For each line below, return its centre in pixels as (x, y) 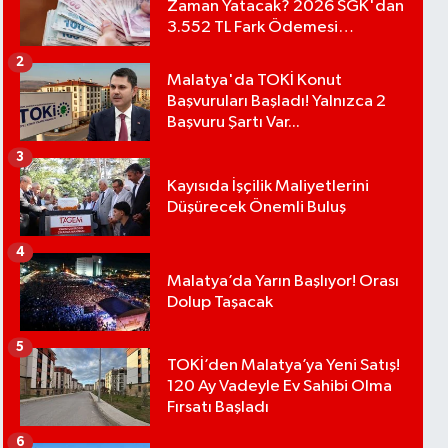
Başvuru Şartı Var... (234, 122)
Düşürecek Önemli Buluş (257, 207)
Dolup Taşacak (220, 302)
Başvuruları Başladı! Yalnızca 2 (277, 101)
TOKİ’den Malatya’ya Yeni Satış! (284, 365)
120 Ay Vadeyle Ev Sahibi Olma (280, 386)
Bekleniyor (207, 48)
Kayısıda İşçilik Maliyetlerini (268, 186)
